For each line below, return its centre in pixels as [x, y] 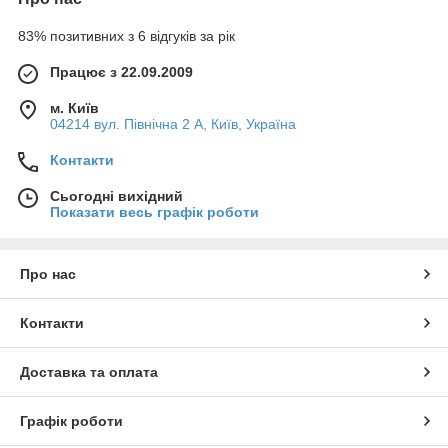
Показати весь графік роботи [154, 212]
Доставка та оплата [89, 372]
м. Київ [74, 108]
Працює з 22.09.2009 [121, 72]
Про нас [48, 274]
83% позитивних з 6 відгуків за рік [126, 36]
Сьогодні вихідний [116, 196]
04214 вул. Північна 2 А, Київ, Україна [173, 124]
